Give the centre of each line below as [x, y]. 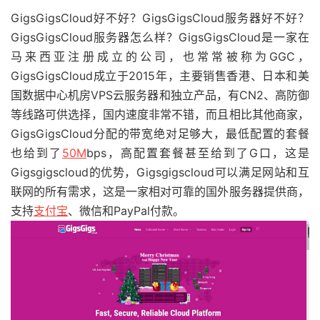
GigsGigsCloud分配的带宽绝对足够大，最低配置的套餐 [160, 134]
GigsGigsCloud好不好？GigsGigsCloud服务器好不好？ [160, 18]
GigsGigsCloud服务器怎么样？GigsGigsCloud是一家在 [160, 37]
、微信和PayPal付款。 [126, 211]
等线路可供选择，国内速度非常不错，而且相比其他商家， [160, 114]
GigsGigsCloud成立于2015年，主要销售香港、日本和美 [160, 76]
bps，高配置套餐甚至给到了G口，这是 [198, 153]
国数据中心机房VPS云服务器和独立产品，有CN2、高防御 [160, 95]
